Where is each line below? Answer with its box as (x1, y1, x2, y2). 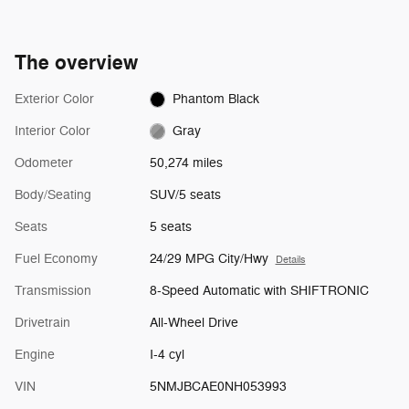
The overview (15, 49, 138, 76)
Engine (15, 346, 55, 362)
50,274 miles (149, 154, 223, 171)
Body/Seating (15, 186, 91, 203)
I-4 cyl (149, 346, 184, 362)
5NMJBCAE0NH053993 (149, 378, 287, 394)
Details (275, 253, 306, 266)
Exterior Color (15, 90, 94, 107)
